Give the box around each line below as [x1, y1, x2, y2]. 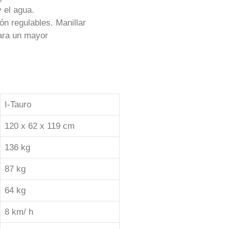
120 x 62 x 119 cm [5, 121, 75, 131]
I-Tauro [5, 100, 31, 109]
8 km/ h [5, 207, 33, 217]
